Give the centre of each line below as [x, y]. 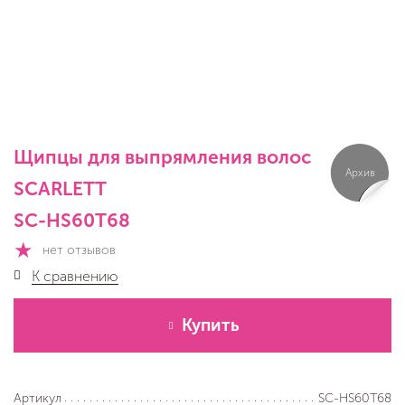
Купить [211, 325]
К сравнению [75, 277]
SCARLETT [60, 188]
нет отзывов [79, 250]
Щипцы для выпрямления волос [163, 157]
